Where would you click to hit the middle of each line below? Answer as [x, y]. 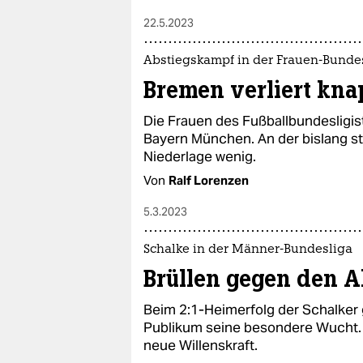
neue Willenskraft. [201, 345]
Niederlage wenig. [200, 156]
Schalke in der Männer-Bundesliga [248, 250]
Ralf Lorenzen [209, 180]
